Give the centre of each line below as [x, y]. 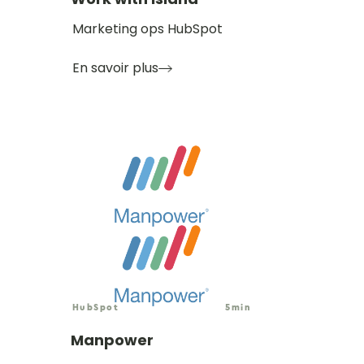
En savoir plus [115, 67]
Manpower [112, 340]
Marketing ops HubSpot [147, 28]
